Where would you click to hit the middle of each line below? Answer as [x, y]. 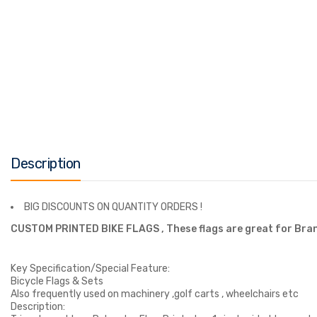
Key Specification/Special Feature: [91, 269]
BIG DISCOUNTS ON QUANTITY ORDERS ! [113, 207]
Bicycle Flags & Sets [58, 282]
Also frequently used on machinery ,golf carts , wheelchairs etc [155, 294]
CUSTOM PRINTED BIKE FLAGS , [88, 229]
